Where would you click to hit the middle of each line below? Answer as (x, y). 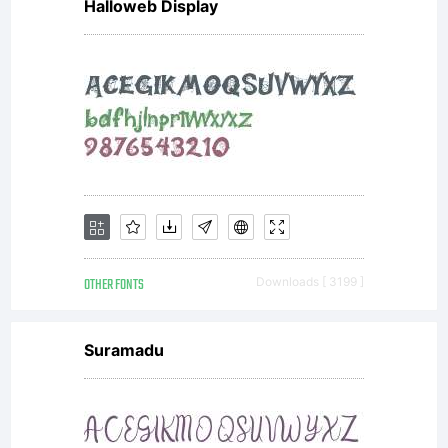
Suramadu (124, 350)
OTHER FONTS (114, 285)
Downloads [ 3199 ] (310, 281)
